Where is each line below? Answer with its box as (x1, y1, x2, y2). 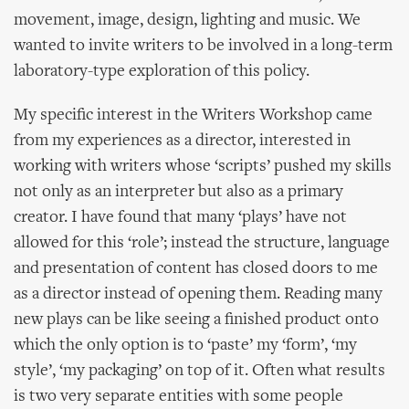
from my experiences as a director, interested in (14, 132, 351, 150)
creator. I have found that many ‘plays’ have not (14, 209, 347, 226)
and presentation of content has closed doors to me (14, 260, 378, 278)
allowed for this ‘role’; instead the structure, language (14, 235, 390, 252)
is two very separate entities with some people (14, 388, 343, 405)
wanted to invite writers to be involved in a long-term (14, 37, 393, 55)
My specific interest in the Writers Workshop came (14, 107, 372, 124)
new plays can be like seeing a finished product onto (14, 311, 379, 329)
